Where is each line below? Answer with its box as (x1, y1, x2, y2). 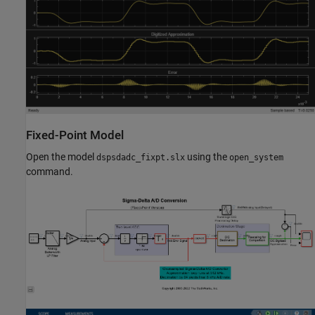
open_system (229, 153, 283, 163)
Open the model (26, 151, 96, 163)
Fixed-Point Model (26, 128, 124, 142)
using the (185, 151, 229, 163)
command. (26, 166, 73, 178)
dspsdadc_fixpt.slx (96, 153, 185, 163)
